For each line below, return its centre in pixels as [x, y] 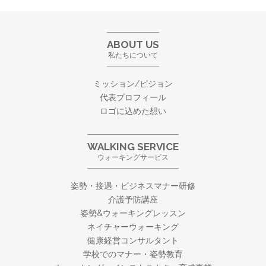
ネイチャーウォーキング [133, 227]
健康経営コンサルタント [133, 241]
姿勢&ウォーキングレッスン [133, 213]
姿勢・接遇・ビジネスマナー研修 [133, 186]
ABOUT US [133, 45]
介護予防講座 [133, 200]
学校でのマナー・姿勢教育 [133, 254]
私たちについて [133, 56]
